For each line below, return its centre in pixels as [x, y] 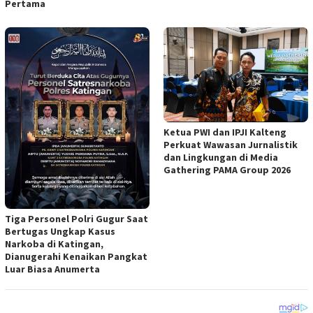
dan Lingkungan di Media [221, 158]
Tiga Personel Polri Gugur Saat [77, 219]
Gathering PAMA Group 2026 [227, 170]
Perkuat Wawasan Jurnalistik [231, 145]
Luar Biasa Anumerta [52, 269]
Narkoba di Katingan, [54, 244]
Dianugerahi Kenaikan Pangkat [76, 257]
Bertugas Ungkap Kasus [60, 232]
